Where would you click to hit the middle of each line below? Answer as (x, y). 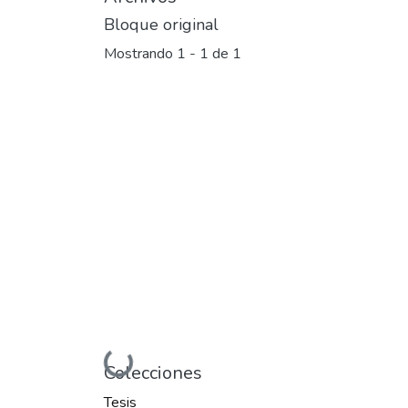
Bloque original (161, 25)
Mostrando (140, 54)
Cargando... (95, 364)
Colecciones (153, 373)
